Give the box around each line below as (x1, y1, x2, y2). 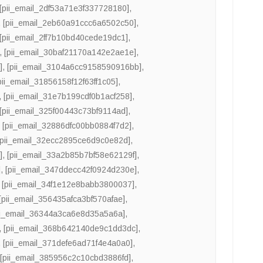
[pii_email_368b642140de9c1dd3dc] (4, 224, 139, 234)
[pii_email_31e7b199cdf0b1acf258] (4, 92, 133, 102)
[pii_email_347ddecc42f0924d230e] (5, 165, 137, 175)
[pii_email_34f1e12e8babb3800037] (2, 180, 135, 190)
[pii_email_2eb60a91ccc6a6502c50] (3, 18, 137, 28)
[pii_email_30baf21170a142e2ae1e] (4, 48, 137, 58)
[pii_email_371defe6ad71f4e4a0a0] (3, 238, 133, 248)
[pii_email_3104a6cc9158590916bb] (7, 62, 142, 72)
